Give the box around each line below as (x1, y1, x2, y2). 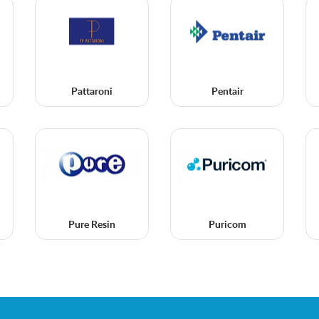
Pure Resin (68, 220, 115, 231)
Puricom (208, 220, 246, 231)
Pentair (211, 87, 244, 98)
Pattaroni (71, 87, 113, 98)
